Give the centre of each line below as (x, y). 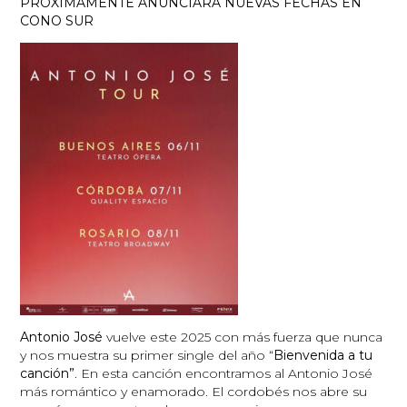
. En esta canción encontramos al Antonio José (224, 373)
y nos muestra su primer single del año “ (147, 355)
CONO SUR (57, 20)
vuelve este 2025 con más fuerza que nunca (243, 337)
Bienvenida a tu (323, 355)
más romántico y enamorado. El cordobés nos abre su (194, 391)
